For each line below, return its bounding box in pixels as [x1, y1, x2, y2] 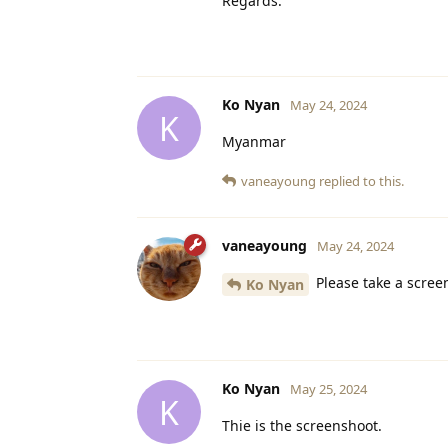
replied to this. [316, 172, 404, 191]
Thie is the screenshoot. [222, 416, 382, 436]
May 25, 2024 [290, 380, 367, 399]
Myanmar [222, 132, 286, 152]
